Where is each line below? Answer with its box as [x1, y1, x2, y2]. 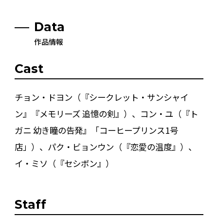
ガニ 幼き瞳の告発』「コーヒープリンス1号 [14, 124, 178, 136]
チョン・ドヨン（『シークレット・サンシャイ [14, 91, 188, 103]
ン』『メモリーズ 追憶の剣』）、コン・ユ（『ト [14, 107, 198, 120]
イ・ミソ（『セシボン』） [14, 157, 114, 169]
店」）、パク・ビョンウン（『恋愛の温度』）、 [14, 140, 197, 153]
